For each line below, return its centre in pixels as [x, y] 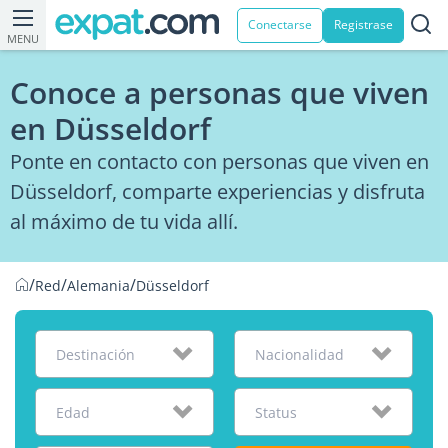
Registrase [363, 24]
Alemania [98, 285]
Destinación [95, 354]
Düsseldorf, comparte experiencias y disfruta [217, 191]
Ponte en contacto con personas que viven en [219, 161]
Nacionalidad [299, 354]
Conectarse [280, 24]
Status [275, 412]
